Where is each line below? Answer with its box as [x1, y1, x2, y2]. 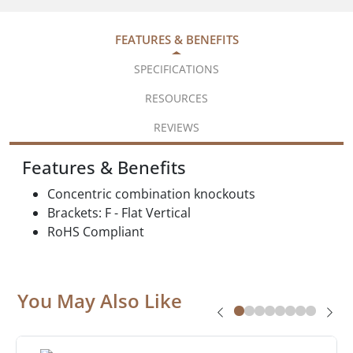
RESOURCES [145, 90, 208, 106]
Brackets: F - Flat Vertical [47, 203, 191, 221]
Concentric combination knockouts [47, 184, 255, 203]
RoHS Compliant [47, 222, 144, 240]
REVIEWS [154, 119, 199, 135]
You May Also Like [17, 287, 182, 314]
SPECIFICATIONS [134, 61, 219, 76]
